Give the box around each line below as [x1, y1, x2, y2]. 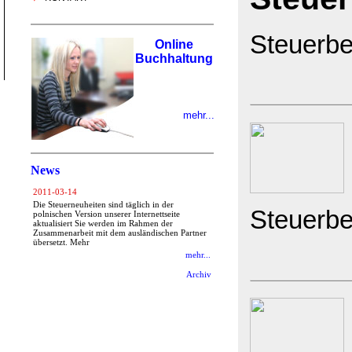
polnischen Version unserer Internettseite [33, 210, 180, 219]
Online [155, 38, 193, 51]
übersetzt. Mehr [33, 238, 90, 247]
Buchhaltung [135, 52, 213, 65]
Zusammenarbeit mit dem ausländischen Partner [33, 229, 207, 238]
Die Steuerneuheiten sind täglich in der [33, 200, 174, 210]
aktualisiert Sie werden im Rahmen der [33, 219, 173, 229]
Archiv [186, 270, 211, 280]
